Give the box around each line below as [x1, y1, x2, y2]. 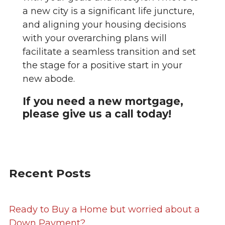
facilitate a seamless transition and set [23, 46, 196, 57]
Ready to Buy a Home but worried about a [9, 204, 200, 215]
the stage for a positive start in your [23, 59, 182, 71]
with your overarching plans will [23, 32, 167, 44]
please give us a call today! [23, 107, 171, 120]
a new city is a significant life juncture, [23, 5, 194, 17]
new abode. [23, 73, 75, 84]
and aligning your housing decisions [23, 19, 186, 30]
